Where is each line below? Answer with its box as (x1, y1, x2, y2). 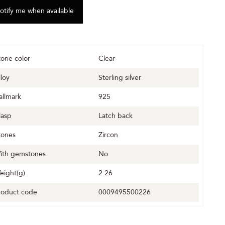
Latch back (98, 111, 133, 121)
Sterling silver (98, 73, 142, 82)
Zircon (98, 130, 119, 140)
